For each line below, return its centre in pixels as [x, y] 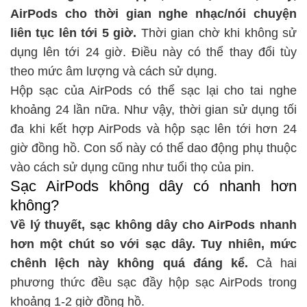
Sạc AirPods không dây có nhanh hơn [153, 186]
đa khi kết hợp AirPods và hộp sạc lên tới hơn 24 [153, 129]
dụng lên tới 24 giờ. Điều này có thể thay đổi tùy [153, 52]
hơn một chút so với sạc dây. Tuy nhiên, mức [153, 244]
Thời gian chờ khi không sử [217, 33]
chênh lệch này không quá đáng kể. [129, 263]
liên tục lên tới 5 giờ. [74, 33]
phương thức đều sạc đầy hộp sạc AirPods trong [153, 283]
